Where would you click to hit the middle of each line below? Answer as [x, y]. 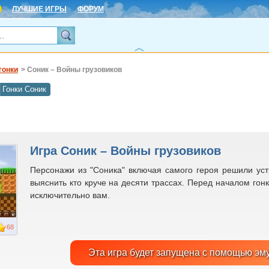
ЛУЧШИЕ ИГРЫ [39, 9]
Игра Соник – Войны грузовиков [125, 151]
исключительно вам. [70, 195]
